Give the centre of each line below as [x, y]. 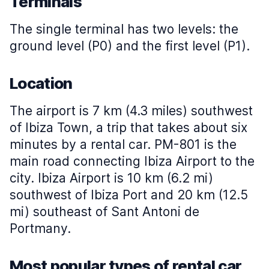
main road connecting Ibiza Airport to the [132, 161]
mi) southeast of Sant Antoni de [104, 212]
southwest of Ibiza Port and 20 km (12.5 [129, 195]
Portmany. [40, 228]
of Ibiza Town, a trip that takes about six [128, 128]
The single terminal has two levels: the [124, 29]
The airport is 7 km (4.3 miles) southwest [131, 111]
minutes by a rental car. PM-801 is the [123, 144]
